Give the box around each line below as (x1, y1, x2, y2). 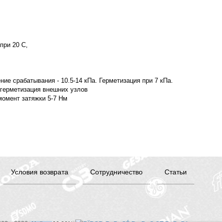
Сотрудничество (90, 166, 143, 176)
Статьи (165, 166, 187, 176)
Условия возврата (11, 166, 68, 176)
